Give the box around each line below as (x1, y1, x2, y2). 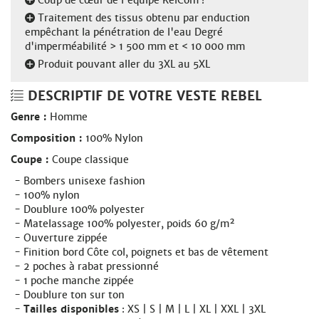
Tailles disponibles (23, 302, 119, 315)
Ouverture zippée (23, 231, 108, 244)
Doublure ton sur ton (23, 288, 125, 301)
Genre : (11, 110, 50, 123)
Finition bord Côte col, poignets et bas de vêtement (23, 245, 268, 258)
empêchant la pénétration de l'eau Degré (25, 25, 223, 38)
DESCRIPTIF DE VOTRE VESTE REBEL (23, 87, 262, 104)
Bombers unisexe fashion (23, 174, 145, 187)
